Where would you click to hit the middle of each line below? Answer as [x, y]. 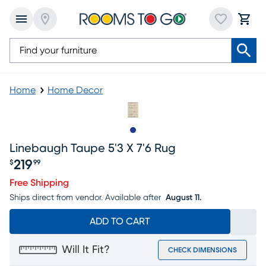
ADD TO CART [120, 221]
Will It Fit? [86, 250]
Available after [133, 198]
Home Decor [75, 90]
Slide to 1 [151, 137]
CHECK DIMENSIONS [202, 250]
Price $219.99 [47, 175]
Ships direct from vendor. [56, 198]
